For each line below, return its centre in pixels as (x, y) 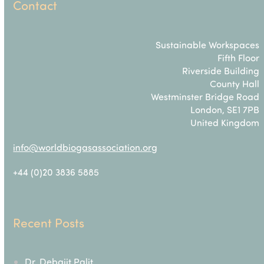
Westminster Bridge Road (205, 97)
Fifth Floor (239, 58)
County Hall (235, 84)
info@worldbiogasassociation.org (85, 147)
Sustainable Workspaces (208, 45)
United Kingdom (225, 123)
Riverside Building (221, 71)
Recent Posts (49, 223)
